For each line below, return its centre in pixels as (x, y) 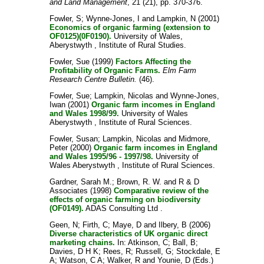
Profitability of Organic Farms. (105, 70)
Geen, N (63, 225)
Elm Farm (179, 70)
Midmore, (194, 139)
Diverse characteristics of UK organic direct (128, 234)
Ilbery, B (172, 225)
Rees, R (117, 251)
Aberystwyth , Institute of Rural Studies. (118, 45)
